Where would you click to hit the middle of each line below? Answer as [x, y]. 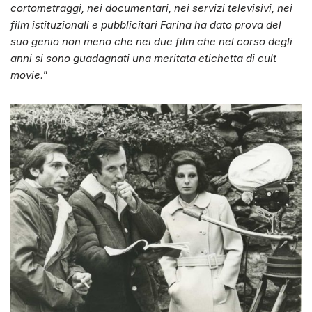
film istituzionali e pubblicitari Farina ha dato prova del [146, 25]
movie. [27, 75]
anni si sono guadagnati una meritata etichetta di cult [143, 58]
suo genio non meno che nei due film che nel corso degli [151, 41]
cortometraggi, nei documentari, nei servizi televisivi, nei [151, 8]
